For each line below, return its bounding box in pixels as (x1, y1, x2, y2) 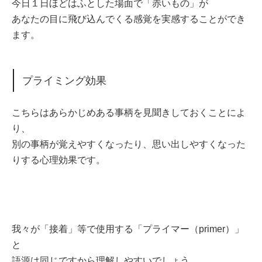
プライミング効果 (22, 74, 107, 87)
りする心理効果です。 (12, 154, 105, 165)
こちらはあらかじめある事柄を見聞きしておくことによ (12, 107, 246, 118)
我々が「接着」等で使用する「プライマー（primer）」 (12, 223, 244, 234)
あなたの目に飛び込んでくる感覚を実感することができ (12, 14, 246, 25)
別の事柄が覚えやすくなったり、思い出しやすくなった (12, 139, 246, 149)
